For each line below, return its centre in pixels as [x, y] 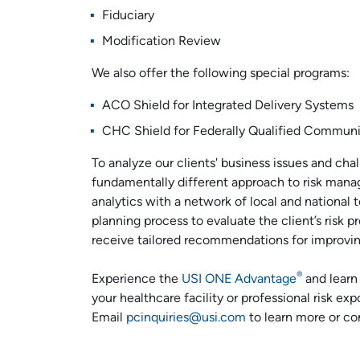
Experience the [137, 280]
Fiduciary [128, 16]
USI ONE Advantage [239, 280]
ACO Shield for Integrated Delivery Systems [227, 106]
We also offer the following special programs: [221, 74]
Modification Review [161, 42]
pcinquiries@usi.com [186, 318]
